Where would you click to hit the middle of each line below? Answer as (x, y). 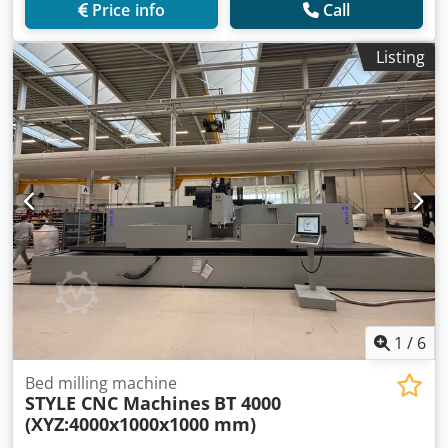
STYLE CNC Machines (117, 402)
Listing (400, 57)
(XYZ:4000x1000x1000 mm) (140, 423)
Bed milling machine (101, 382)
